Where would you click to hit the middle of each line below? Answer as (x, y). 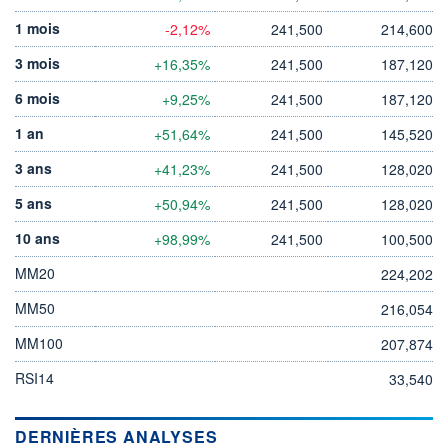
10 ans (37, 237)
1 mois (37, 27)
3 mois (37, 62)
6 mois (37, 97)
